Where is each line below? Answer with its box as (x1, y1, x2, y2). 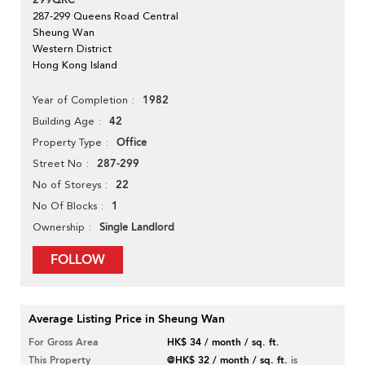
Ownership (33, 221, 85, 234)
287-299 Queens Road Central (33, 10, 178, 23)
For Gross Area (29, 336, 98, 350)
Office (117, 135, 147, 151)
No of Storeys (33, 178, 101, 191)
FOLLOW (51, 251, 105, 270)
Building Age (33, 115, 95, 128)
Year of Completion (33, 94, 128, 107)
